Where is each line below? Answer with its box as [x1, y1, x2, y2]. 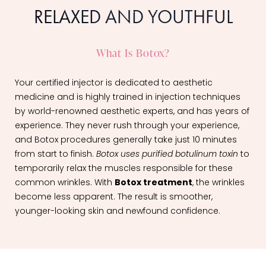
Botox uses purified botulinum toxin [96, 150, 238, 160]
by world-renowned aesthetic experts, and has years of [15, 107, 249, 117]
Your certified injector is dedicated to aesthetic [15, 79, 213, 88]
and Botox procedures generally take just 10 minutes [15, 136, 237, 145]
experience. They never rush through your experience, [15, 122, 239, 131]
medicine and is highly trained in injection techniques [15, 93, 240, 103]
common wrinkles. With [15, 179, 115, 188]
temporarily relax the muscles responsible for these [15, 164, 233, 174]
